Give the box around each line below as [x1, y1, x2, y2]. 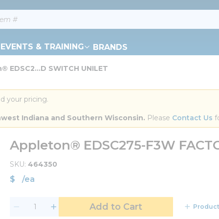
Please [145, 113, 172, 122]
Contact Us [172, 113, 213, 122]
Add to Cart [89, 201, 142, 212]
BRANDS [93, 42, 128, 52]
